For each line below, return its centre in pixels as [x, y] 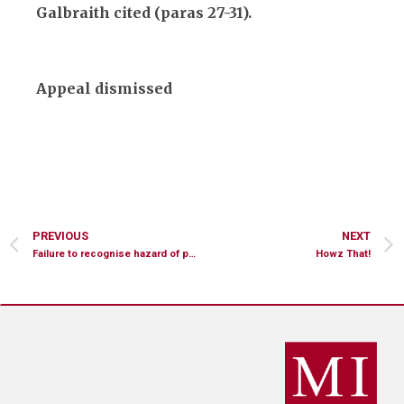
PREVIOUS [60, 236]
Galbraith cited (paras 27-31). [144, 12]
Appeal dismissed [104, 88]
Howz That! [343, 254]
